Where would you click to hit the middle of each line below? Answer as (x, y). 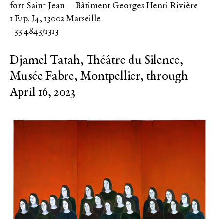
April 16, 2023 (43, 93)
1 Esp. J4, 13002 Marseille (55, 19)
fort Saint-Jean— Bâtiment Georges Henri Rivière (104, 6)
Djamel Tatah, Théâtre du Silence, (97, 60)
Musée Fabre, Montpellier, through (99, 77)
